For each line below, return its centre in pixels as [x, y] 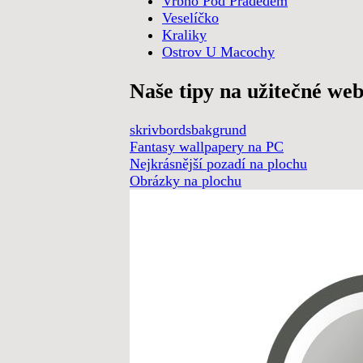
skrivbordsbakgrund [188, 130]
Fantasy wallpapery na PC [207, 147]
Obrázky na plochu [186, 181]
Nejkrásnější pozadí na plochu [218, 164]
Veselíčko [190, 18]
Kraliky [184, 35]
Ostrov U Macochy [218, 52]
